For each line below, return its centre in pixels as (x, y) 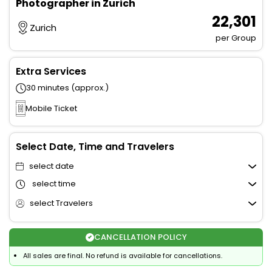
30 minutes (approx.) (67, 88)
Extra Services (51, 71)
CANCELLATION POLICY (140, 237)
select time (54, 184)
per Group (236, 38)
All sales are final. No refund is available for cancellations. (123, 256)
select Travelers (61, 203)
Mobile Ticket (51, 108)
